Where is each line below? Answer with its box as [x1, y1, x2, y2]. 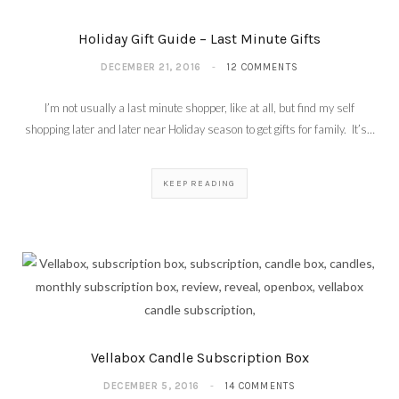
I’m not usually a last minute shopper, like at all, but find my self [45, 101, 354, 116]
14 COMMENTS [224, 380, 296, 393]
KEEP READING [163, 178, 236, 190]
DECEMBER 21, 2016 [101, 61, 201, 74]
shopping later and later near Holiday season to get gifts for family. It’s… [24, 122, 375, 137]
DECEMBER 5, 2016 [103, 380, 199, 393]
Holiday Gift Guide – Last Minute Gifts [78, 30, 321, 48]
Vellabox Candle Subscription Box [90, 349, 309, 367]
